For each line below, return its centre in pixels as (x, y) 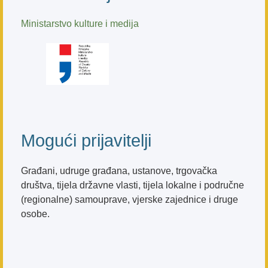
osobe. (35, 214)
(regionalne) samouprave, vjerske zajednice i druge (130, 200)
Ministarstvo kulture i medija (80, 24)
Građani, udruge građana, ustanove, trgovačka (119, 171)
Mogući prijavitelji (86, 141)
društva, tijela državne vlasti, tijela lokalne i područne (133, 185)
